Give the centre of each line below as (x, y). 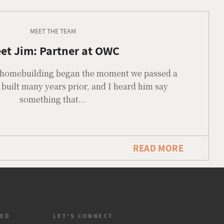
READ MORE (158, 148)
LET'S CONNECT (83, 216)
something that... (53, 99)
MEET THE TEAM (53, 31)
